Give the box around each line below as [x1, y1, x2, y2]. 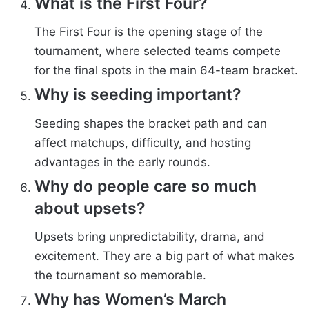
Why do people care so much [34, 176, 257, 196]
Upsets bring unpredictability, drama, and [34, 230, 265, 244]
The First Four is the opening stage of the [34, 25, 263, 39]
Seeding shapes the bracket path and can [34, 116, 267, 130]
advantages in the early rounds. [34, 154, 210, 169]
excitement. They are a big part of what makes [34, 249, 295, 263]
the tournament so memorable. [34, 268, 206, 283]
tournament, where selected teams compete [34, 44, 281, 59]
